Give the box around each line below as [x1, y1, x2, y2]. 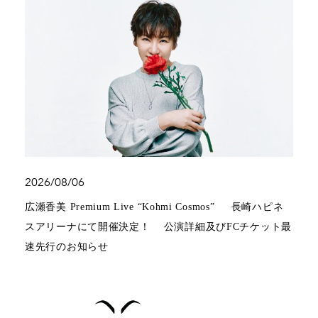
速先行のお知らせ [25, 241, 109, 252]
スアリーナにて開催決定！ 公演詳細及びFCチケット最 [25, 221, 292, 232]
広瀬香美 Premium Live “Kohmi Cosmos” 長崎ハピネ [25, 201, 284, 212]
